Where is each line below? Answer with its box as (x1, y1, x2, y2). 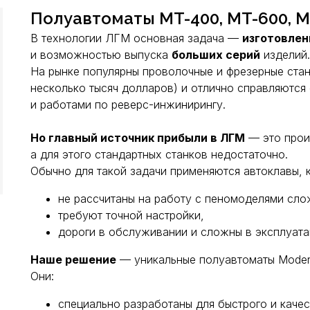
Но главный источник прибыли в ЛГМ (30, 131, 245, 145)
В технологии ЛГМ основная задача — (30, 31, 242, 45)
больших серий (172, 48, 260, 62)
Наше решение (30, 253, 116, 266)
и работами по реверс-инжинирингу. (30, 98, 226, 111)
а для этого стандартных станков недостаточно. (30, 147, 288, 161)
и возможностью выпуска (30, 48, 172, 62)
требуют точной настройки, (58, 208, 204, 222)
